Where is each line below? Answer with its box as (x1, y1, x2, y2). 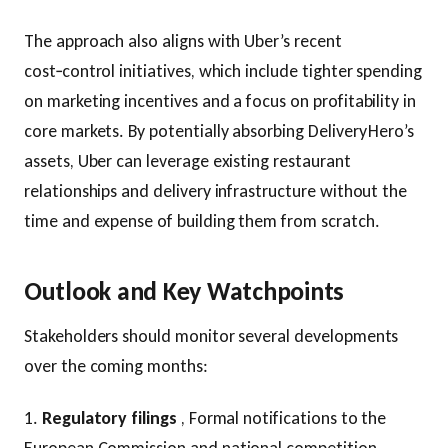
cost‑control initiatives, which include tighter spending (24, 60, 422, 82)
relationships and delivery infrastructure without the (24, 180, 408, 202)
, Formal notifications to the (176, 407, 387, 429)
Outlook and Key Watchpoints (24, 275, 344, 307)
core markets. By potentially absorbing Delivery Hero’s (24, 120, 415, 142)
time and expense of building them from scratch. (24, 210, 380, 232)
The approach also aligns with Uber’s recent (24, 30, 342, 52)
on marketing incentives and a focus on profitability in (24, 90, 417, 112)
